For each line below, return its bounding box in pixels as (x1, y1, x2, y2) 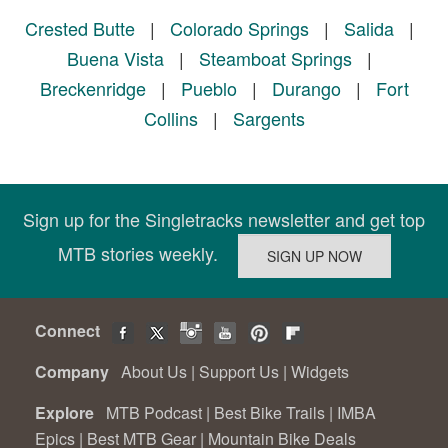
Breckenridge (39, 75, 146, 102)
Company (35, 360, 117, 384)
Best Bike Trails (214, 401, 325, 425)
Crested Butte (24, 15, 135, 42)
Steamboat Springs (198, 45, 352, 72)
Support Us (199, 360, 279, 384)
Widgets (291, 360, 349, 384)
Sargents (232, 105, 305, 132)
